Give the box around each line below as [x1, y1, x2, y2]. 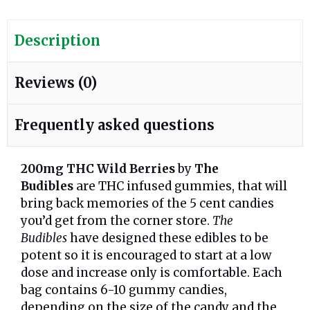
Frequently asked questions [15, 116, 215, 134]
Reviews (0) [15, 74, 97, 92]
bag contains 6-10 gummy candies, [21, 282, 227, 298]
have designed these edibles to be [67, 230, 268, 246]
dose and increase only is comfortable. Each [21, 265, 282, 281]
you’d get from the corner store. [21, 213, 212, 229]
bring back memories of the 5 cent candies [21, 196, 274, 212]
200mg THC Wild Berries [21, 161, 175, 177]
